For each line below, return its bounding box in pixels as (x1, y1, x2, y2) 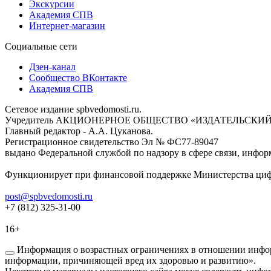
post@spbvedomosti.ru (5, 191, 93, 202)
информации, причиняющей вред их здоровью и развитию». (5, 255, 256, 266)
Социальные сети (5, 41, 77, 52)
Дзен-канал (29, 62, 76, 73)
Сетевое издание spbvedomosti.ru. (5, 104, 142, 115)
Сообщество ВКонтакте (29, 73, 127, 83)
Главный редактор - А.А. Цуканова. (5, 126, 153, 137)
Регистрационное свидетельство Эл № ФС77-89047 (5, 137, 218, 148)
